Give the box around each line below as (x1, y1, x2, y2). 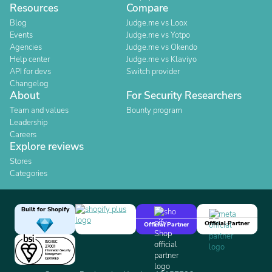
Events (10, 30, 33, 41)
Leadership (10, 117, 47, 128)
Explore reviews (10, 140, 84, 154)
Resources (10, 1, 58, 15)
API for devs (10, 66, 51, 77)
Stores (10, 156, 32, 167)
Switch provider (126, 66, 180, 77)
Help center (10, 54, 50, 65)
